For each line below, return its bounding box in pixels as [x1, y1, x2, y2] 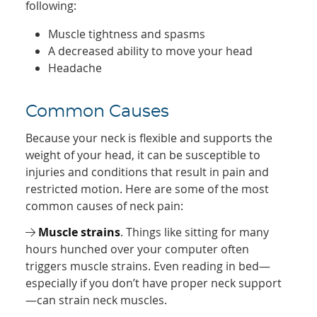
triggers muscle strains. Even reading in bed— [25, 258, 271, 275]
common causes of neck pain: [25, 198, 184, 214]
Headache [48, 60, 103, 76]
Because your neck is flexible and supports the [25, 130, 273, 146]
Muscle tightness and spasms [48, 26, 206, 42]
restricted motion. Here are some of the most [25, 181, 270, 197]
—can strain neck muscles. [25, 292, 168, 309]
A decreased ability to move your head [48, 43, 253, 59]
